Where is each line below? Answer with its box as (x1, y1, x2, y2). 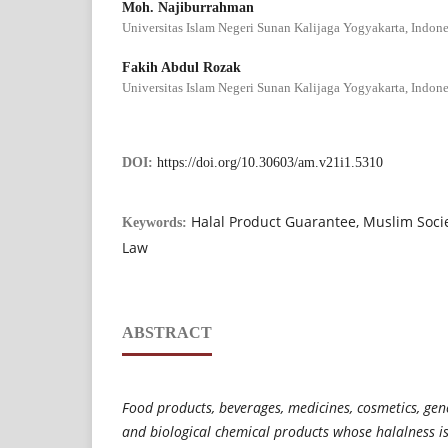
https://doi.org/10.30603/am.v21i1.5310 (157, 154, 383, 170)
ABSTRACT (122, 323, 212, 341)
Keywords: (122, 214, 191, 230)
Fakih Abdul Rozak (122, 59, 241, 75)
